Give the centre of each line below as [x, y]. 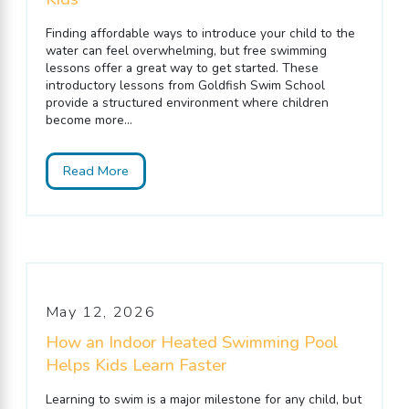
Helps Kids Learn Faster [136, 365]
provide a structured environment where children [187, 103]
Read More [96, 171]
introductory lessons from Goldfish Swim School [185, 86]
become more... [89, 121]
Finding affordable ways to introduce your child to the [200, 34]
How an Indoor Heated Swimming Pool [192, 342]
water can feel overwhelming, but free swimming [186, 51]
